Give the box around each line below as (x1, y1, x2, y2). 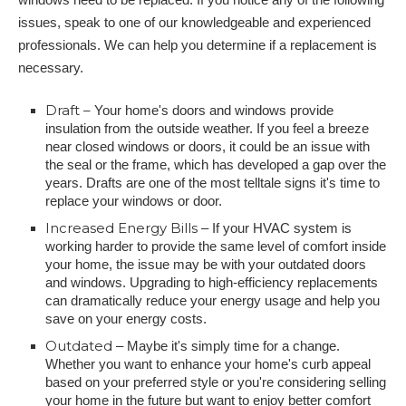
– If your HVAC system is (198, 220, 352, 236)
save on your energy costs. (45, 311, 207, 326)
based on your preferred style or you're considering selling (45, 374, 386, 390)
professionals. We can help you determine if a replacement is (18, 37, 377, 53)
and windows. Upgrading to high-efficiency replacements (45, 275, 378, 290)
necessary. (18, 60, 83, 75)
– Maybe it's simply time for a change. (112, 338, 340, 353)
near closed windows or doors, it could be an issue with (45, 139, 370, 154)
